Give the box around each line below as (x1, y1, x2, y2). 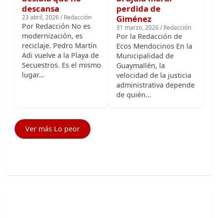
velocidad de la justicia (116, 40, 191, 50)
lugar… (22, 39, 44, 49)
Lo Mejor (25, 195, 86, 215)
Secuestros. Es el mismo (22, 30, 101, 39)
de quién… (116, 59, 151, 69)
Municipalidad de (116, 20, 174, 30)
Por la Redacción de (116, 1, 182, 11)
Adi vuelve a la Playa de (22, 20, 99, 30)
